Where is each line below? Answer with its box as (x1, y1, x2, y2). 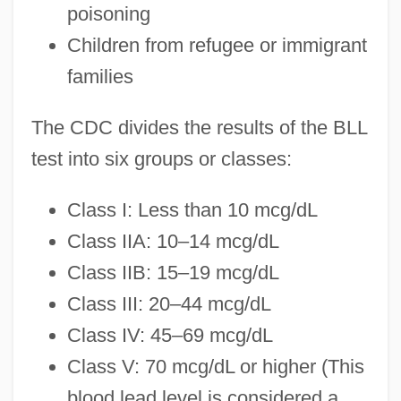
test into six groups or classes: (30, 147, 292, 170)
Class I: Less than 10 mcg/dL (66, 198, 318, 221)
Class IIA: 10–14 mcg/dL (66, 229, 279, 252)
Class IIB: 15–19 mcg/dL (66, 260, 279, 284)
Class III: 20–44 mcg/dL (66, 292, 271, 315)
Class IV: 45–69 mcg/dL (66, 323, 273, 346)
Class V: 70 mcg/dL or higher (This (66, 354, 364, 378)
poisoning (66, 2, 150, 25)
